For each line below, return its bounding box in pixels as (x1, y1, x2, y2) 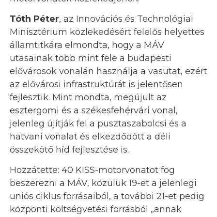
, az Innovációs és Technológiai (59, 14, 193, 25)
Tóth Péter (10, 14, 59, 25)
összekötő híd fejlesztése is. (10, 144, 129, 155)
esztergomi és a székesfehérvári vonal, (10, 105, 178, 116)
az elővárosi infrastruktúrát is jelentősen (10, 79, 183, 90)
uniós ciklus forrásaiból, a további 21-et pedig (10, 191, 204, 202)
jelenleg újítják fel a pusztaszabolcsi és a (10, 118, 186, 129)
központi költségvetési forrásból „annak (10, 204, 182, 215)
